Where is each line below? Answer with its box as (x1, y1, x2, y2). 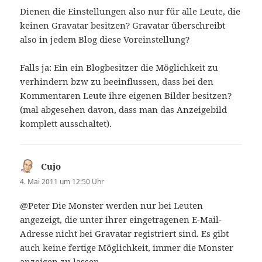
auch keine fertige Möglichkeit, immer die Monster (20, 242, 234, 254)
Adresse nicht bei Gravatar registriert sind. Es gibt (20, 227, 229, 240)
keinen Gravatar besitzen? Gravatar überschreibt (20, 19, 226, 31)
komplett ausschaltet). (20, 117, 112, 129)
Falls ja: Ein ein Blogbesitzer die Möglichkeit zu (20, 61, 219, 73)
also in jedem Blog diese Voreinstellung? (20, 33, 190, 45)
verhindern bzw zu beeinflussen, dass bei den (20, 75, 214, 87)
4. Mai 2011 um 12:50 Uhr (20, 176, 105, 187)
